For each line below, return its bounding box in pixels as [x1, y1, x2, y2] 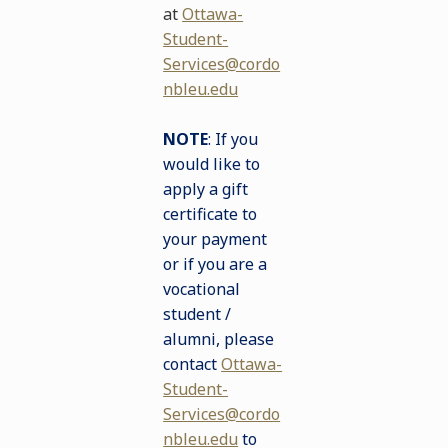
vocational [163, 278, 241, 300]
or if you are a [163, 253, 268, 275]
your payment [163, 228, 268, 250]
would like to [163, 153, 261, 175]
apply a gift [163, 178, 249, 200]
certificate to [163, 203, 258, 225]
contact [163, 353, 222, 375]
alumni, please [163, 328, 275, 350]
